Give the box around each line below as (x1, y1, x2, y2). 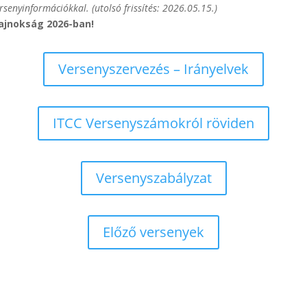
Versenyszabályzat (95, 168, 212, 187)
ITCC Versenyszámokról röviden (53, 114, 254, 133)
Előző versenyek (103, 223, 204, 242)
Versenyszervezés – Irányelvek (58, 59, 249, 78)
